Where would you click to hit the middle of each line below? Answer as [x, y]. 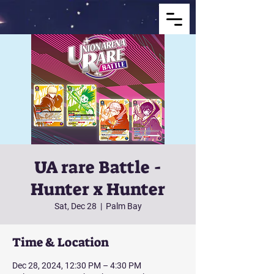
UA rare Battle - [98, 167]
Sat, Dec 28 [75, 206]
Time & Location [61, 242]
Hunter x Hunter [98, 189]
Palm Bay [124, 206]
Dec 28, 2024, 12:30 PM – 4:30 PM [77, 265]
